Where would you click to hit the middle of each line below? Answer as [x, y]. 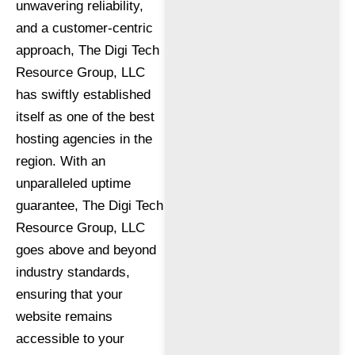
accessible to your [70, 338]
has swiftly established [83, 94]
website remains [64, 316]
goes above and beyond [86, 250]
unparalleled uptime [73, 183]
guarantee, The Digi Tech [90, 205]
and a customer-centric [84, 28]
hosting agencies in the [84, 139]
